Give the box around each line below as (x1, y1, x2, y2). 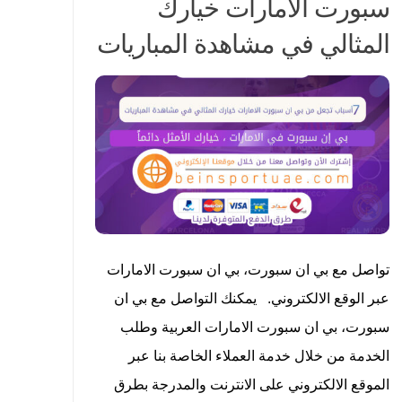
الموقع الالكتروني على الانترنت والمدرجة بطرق (114, 376, 390, 392)
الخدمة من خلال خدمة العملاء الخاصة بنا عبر (128, 347, 390, 363)
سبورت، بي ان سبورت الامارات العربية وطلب (120, 319, 390, 335)
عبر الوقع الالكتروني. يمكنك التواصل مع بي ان (114, 290, 390, 306)
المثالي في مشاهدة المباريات (97, 30, 390, 59)
